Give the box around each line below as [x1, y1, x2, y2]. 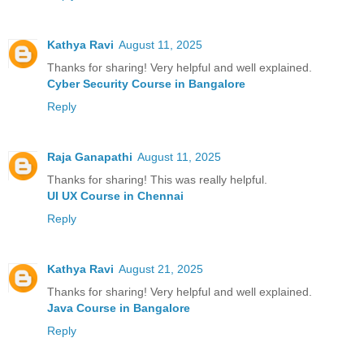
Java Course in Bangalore [47, 301, 190, 314]
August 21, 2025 [119, 262, 203, 275]
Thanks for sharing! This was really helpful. [47, 172, 267, 186]
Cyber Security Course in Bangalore [47, 76, 245, 90]
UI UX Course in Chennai [47, 188, 184, 202]
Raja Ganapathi [47, 149, 132, 163]
